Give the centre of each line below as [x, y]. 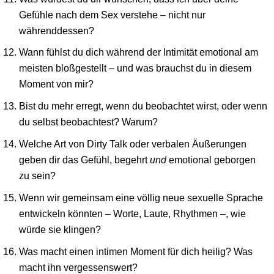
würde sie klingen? [60, 230]
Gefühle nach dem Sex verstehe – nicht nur [113, 14]
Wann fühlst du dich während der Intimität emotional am [139, 52]
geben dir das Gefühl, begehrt [85, 160]
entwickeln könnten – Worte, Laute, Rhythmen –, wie [133, 214]
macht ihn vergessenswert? [79, 267]
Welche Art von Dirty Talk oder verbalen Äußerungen [133, 144]
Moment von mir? [57, 84]
